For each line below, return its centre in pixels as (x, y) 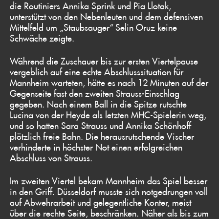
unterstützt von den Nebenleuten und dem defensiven (106, 16)
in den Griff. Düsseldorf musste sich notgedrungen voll (109, 191)
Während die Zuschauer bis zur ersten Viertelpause (104, 61)
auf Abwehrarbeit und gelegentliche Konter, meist (100, 202)
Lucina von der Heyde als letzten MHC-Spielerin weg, (108, 115)
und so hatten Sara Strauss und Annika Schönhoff (100, 125)
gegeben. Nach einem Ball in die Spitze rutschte (98, 104)
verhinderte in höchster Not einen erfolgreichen (96, 147)
